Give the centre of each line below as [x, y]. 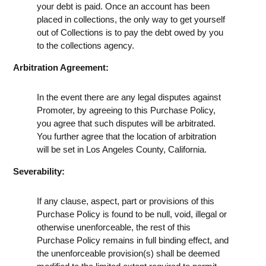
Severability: [39, 171]
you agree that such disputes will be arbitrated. [126, 123]
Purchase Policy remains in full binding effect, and [133, 240]
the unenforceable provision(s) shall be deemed [128, 253]
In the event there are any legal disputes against [129, 97]
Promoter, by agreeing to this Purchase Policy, [126, 110]
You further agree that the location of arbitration [126, 136]
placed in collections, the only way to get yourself [131, 19]
